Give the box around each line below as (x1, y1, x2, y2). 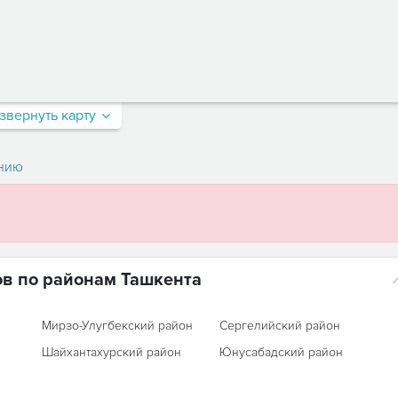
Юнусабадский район (219, 345, 344, 360)
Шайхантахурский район (41, 345, 181, 360)
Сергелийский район (219, 318, 341, 333)
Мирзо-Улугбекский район (41, 318, 193, 333)
